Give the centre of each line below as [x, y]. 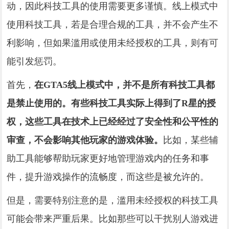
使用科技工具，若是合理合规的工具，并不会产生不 [113, 24]
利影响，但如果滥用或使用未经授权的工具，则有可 [113, 43]
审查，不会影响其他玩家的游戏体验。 [85, 140]
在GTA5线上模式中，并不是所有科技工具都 [125, 85]
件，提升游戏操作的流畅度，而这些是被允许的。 [108, 177]
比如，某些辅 [191, 140]
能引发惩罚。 [35, 61]
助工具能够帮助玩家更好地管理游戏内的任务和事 [108, 158]
